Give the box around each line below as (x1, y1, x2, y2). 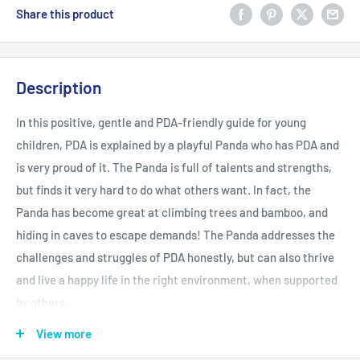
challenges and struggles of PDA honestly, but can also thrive (16, 250, 334, 265)
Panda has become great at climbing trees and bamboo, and (16, 205, 328, 220)
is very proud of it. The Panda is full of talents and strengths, (16, 160, 332, 175)
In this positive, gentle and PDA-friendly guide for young (16, 115, 306, 130)
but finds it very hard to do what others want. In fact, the (16, 182, 311, 198)
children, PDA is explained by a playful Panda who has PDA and (16, 137, 339, 153)
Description (16, 76, 101, 97)
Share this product (16, 6, 114, 21)
